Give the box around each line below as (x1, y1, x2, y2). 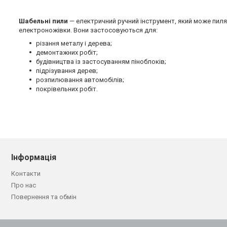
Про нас (11, 181, 36, 190)
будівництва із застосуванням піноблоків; (36, 58, 166, 66)
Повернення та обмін (11, 193, 77, 201)
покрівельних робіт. (36, 85, 98, 93)
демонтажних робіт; (36, 49, 98, 57)
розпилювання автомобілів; (36, 76, 124, 84)
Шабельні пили (19, 17, 68, 25)
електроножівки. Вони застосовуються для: (19, 26, 158, 34)
